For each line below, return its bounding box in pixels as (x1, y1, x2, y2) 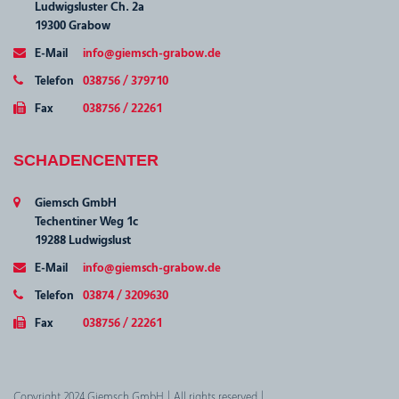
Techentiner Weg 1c (35, 215, 138, 230)
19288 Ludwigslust (35, 233, 131, 248)
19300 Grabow (35, 19, 110, 34)
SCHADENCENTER (13, 151, 159, 170)
